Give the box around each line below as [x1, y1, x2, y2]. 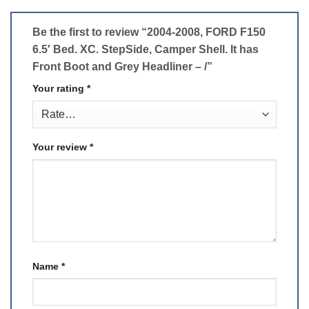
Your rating [32, 82, 87, 94]
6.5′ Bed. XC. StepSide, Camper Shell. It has [32, 43, 259, 55]
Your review [32, 141, 90, 152]
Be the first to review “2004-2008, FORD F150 [32, 26, 266, 38]
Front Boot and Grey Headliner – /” [32, 60, 215, 72]
